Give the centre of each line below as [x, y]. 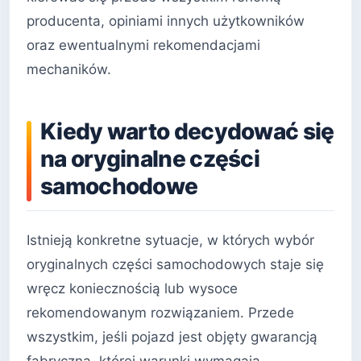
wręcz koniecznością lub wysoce [132, 289]
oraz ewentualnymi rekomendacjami [143, 46]
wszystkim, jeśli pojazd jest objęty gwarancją [172, 337]
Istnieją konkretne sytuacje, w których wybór [170, 241]
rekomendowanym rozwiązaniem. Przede [160, 313]
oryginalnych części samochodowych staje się [175, 265]
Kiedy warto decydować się [187, 132]
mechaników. [69, 70]
